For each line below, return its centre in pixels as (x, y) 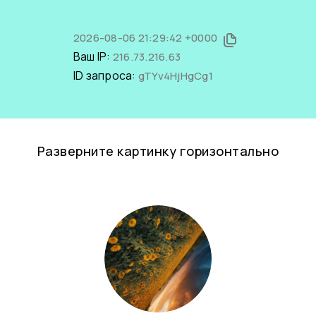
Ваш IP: (93, 56)
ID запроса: (105, 75)
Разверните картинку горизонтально (158, 151)
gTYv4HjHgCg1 (175, 76)
